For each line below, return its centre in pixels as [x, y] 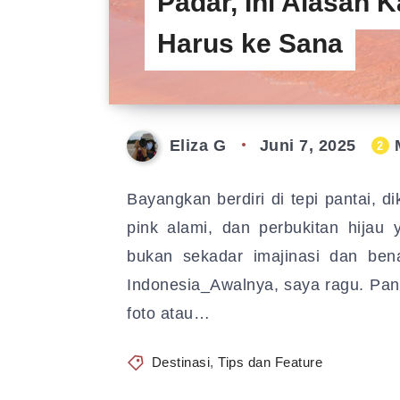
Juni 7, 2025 [308, 146]
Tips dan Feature [270, 362]
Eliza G [197, 146]
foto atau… [168, 313]
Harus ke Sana [250, 43]
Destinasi [180, 362]
